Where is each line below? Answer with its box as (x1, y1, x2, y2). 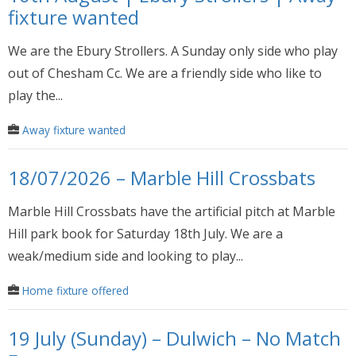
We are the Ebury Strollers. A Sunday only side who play (8, 42, 338, 60)
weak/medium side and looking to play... (8, 246, 243, 265)
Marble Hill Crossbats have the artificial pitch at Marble (8, 202, 335, 220)
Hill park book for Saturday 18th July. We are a (8, 224, 283, 242)
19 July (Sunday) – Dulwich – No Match (8, 324, 341, 351)
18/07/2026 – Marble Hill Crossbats (8, 164, 315, 191)
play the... (8, 87, 63, 105)
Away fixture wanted (22, 122, 126, 138)
